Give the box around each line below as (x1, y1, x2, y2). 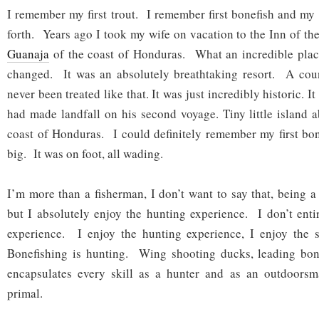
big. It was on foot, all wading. (7, 145, 163, 162)
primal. (7, 285, 43, 302)
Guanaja (7, 46, 49, 63)
